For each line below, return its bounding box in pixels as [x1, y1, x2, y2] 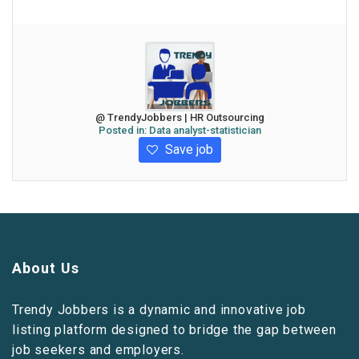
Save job [161, 142, 213, 157]
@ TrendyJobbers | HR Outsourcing [95, 111, 264, 123]
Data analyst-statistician [148, 124, 261, 136]
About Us [12, 260, 79, 276]
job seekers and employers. [12, 342, 184, 357]
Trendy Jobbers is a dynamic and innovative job [12, 302, 306, 317]
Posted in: [98, 124, 149, 136]
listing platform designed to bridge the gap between [12, 322, 337, 337]
